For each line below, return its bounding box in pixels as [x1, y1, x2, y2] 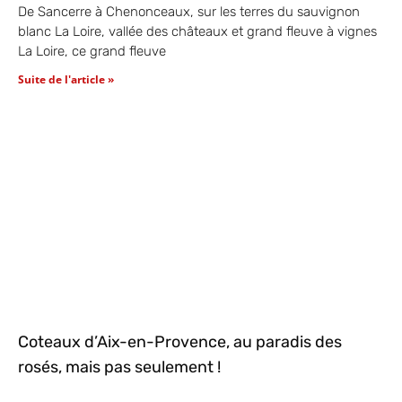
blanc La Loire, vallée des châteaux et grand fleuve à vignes [18, 22, 377, 39]
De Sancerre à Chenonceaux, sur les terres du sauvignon [18, 3, 360, 20]
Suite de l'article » [18, 71, 114, 87]
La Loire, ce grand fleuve [18, 42, 166, 59]
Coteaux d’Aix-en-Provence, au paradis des [18, 331, 342, 352]
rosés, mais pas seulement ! [18, 356, 221, 377]
